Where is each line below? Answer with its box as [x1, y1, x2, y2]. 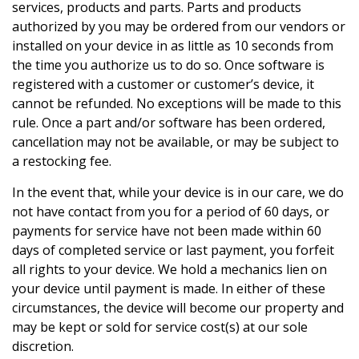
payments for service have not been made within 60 [12, 222, 321, 240]
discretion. [12, 337, 74, 356]
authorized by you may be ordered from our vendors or [12, 18, 345, 36]
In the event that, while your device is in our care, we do [12, 184, 344, 202]
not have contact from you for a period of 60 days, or [12, 203, 329, 221]
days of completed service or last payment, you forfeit [12, 241, 334, 260]
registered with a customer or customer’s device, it [12, 75, 314, 94]
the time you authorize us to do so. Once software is [12, 56, 325, 75]
